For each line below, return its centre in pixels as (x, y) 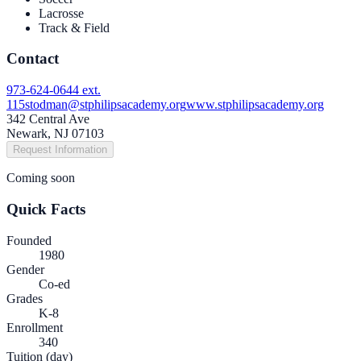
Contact (33, 59)
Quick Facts (46, 209)
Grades (25, 298)
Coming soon (41, 178)
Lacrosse (61, 13)
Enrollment (35, 327)
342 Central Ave (48, 119)
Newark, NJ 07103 (55, 134)
